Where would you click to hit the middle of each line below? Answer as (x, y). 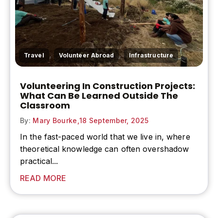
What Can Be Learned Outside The (99, 96)
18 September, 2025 (114, 121)
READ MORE (43, 178)
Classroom (45, 106)
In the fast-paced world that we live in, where (105, 137)
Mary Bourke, (55, 121)
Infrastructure (151, 55)
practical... (39, 161)
